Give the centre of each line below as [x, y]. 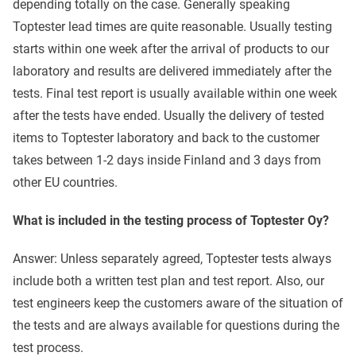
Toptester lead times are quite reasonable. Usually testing [172, 27]
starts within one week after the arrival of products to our [171, 49]
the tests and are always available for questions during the [176, 326]
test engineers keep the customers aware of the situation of [178, 304]
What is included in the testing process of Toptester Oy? [171, 221]
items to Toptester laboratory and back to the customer [166, 138]
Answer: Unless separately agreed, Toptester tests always [172, 259]
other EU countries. [65, 183]
